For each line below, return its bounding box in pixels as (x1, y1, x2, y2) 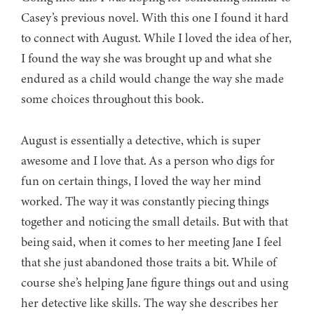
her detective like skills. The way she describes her (21, 294, 278, 312)
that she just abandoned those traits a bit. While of (21, 254, 276, 271)
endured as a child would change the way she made (21, 70, 284, 88)
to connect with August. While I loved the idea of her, (21, 29, 292, 47)
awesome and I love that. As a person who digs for (21, 152, 275, 170)
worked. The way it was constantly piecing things (21, 193, 269, 210)
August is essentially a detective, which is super (21, 132, 261, 149)
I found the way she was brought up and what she (21, 50, 272, 67)
